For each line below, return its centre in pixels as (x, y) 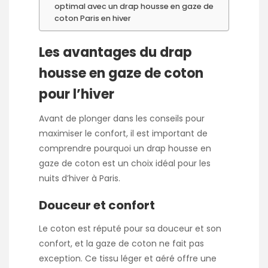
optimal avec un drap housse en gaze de (134, 7)
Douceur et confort (97, 205)
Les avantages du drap (115, 52)
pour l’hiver (77, 94)
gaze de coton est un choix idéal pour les (125, 163)
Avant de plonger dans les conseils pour (122, 118)
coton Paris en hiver (92, 19)
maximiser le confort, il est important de (123, 133)
